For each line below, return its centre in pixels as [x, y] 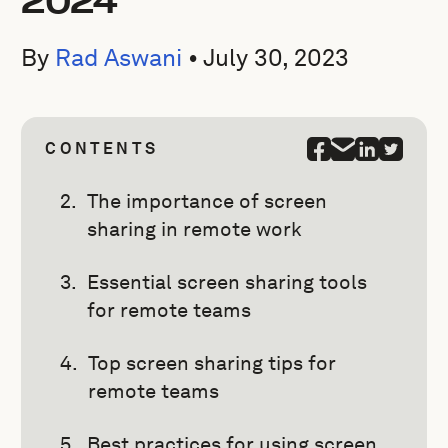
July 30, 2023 [276, 57]
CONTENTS [101, 148]
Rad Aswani [119, 57]
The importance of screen [207, 201]
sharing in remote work [195, 229]
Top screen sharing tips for [212, 363]
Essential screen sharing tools [227, 282]
